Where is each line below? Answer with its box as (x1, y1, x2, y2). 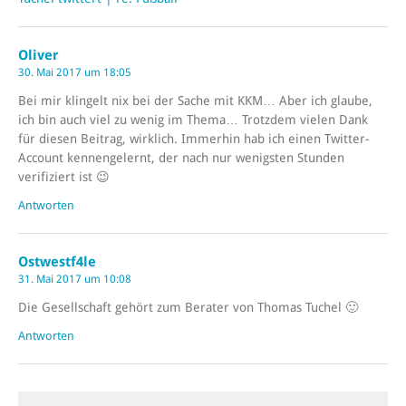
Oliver (18, 47, 59, 64)
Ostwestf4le (18, 254, 96, 271)
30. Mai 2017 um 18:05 (18, 66, 131, 80)
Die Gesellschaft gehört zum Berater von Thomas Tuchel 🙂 (18, 300, 358, 315)
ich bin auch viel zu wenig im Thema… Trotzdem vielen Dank (18, 112, 368, 128)
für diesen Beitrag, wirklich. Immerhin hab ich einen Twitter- (18, 131, 370, 147)
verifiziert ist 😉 (18, 169, 110, 185)
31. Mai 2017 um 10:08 (18, 273, 131, 286)
